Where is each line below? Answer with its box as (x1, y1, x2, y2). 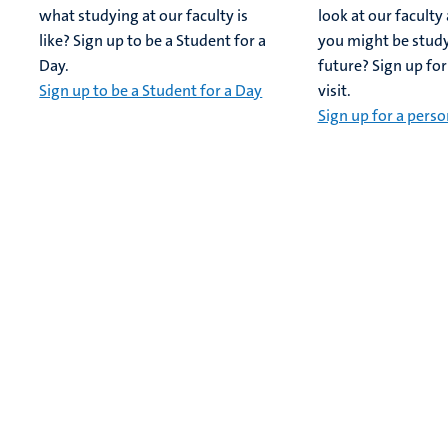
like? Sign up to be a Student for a (39, 30, 267, 52)
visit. (317, 80, 351, 102)
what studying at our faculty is (39, 5, 249, 27)
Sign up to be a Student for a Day (39, 80, 263, 102)
